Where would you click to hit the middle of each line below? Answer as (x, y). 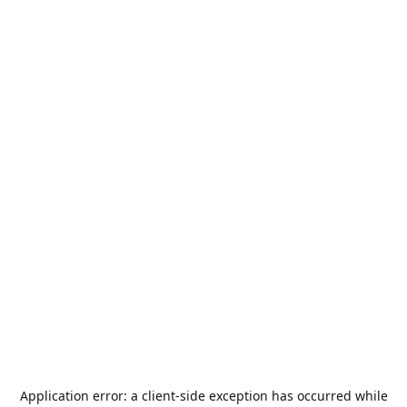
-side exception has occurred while (281, 396)
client (158, 396)
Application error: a (80, 396)
